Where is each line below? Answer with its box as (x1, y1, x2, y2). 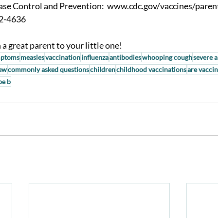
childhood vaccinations (116, 65, 186, 74)
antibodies (109, 53, 141, 62)
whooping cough (142, 53, 192, 62)
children (90, 65, 115, 74)
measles (20, 53, 44, 62)
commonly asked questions (8, 65, 89, 74)
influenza (81, 53, 109, 62)
